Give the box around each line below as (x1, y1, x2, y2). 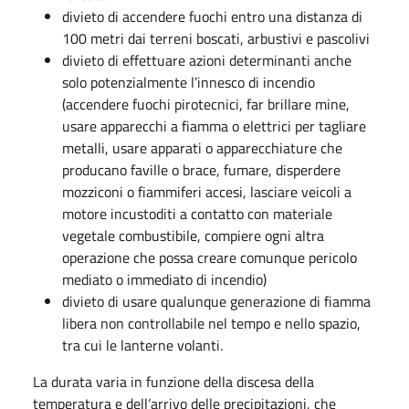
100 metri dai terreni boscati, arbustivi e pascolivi (62, 27, 370, 49)
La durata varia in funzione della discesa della (33, 371, 314, 393)
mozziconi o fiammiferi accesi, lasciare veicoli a (62, 181, 351, 203)
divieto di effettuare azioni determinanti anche (62, 49, 351, 71)
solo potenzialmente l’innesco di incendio (62, 71, 315, 93)
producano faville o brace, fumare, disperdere (62, 159, 341, 181)
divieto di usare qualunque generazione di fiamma (62, 290, 371, 312)
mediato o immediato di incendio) (62, 268, 267, 290)
